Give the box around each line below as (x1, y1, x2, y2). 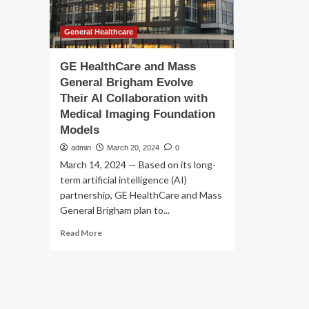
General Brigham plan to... (60, 204, 170, 216)
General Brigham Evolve (60, 76, 193, 89)
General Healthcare (64, 28, 133, 36)
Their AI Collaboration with (60, 92, 208, 105)
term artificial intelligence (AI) (60, 174, 187, 186)
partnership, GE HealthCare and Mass (60, 189, 222, 201)
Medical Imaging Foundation (60, 108, 215, 121)
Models (60, 123, 99, 137)
